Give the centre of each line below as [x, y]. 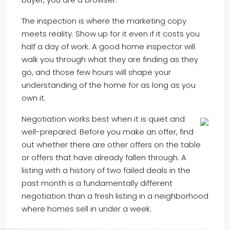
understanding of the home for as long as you [109, 85]
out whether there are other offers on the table [111, 145]
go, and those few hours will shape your [96, 72]
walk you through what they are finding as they [110, 60]
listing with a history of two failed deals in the [106, 170]
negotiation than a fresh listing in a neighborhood [115, 196]
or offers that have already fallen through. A [104, 158]
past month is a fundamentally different [97, 183]
